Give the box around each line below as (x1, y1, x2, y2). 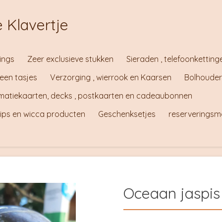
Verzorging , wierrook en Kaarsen (50, 72, 171, 82)
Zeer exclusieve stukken (27, 54, 113, 64)
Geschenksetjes (98, 109, 156, 119)
